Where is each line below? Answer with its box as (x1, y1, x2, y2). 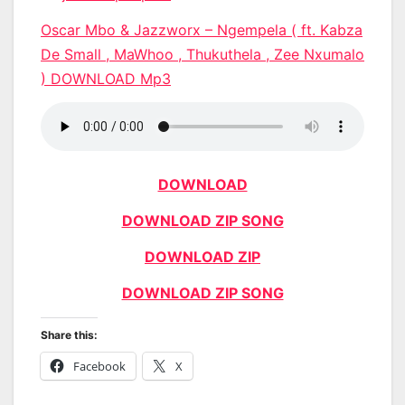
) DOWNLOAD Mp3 (41, 69, 171, 88)
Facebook (73, 357, 126, 374)
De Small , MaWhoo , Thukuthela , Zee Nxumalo (41, 44, 364, 63)
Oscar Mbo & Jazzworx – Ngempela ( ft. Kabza (41, 20, 363, 39)
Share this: (41, 327, 98, 342)
